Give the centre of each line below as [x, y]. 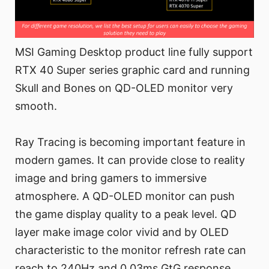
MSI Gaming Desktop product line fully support [134, 52]
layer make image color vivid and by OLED [122, 232]
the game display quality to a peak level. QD [126, 214]
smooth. [36, 106]
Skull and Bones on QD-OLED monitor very [124, 88]
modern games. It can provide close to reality [130, 160]
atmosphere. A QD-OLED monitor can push [125, 196]
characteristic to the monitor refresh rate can [131, 250]
